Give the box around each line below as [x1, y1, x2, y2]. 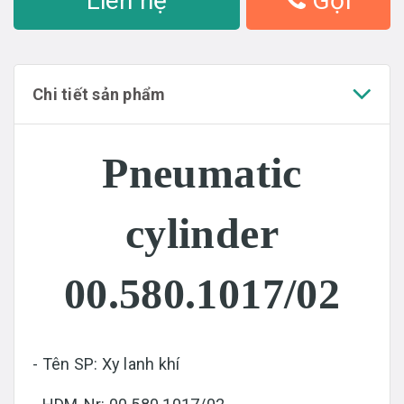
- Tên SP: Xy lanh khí [32, 353, 180, 373]
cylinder [125, 208, 279, 257]
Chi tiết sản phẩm [32, 84, 166, 104]
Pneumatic [102, 148, 302, 197]
